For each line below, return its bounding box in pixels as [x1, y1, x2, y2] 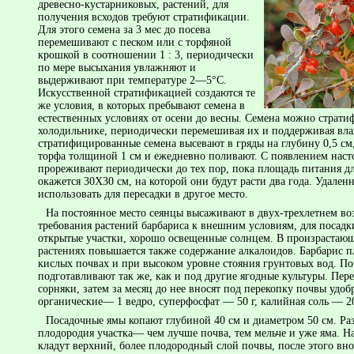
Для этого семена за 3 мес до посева [38, 23, 210, 36]
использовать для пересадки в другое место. [38, 187, 248, 200]
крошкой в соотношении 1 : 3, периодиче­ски [38, 48, 254, 61]
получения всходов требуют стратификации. [38, 10, 250, 23]
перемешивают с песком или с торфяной [38, 36, 232, 48]
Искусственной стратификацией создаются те [38, 86, 255, 99]
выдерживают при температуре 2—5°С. [38, 73, 227, 86]
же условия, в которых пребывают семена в [38, 99, 245, 111]
